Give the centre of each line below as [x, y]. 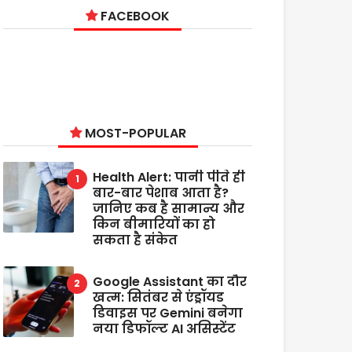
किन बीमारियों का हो [154, 224]
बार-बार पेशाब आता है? [161, 193]
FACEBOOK [134, 16]
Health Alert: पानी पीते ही [169, 177]
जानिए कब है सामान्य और [169, 209]
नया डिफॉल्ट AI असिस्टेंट [165, 329]
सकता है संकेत [136, 240]
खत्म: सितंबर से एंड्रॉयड [159, 297]
